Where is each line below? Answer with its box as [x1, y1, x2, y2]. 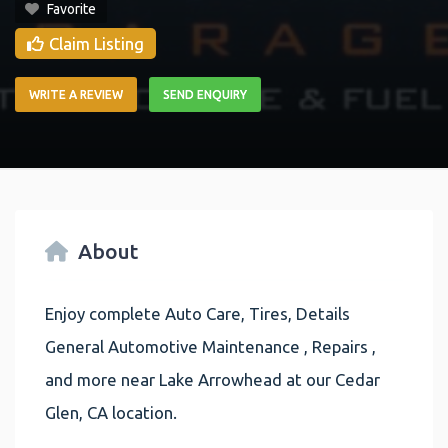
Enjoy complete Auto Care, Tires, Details [45, 303, 350, 323]
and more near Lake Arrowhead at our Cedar [45, 369, 380, 389]
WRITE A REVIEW [29, 88, 123, 102]
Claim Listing [49, 34, 144, 54]
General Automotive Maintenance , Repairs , [45, 336, 376, 356]
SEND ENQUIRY [163, 88, 247, 102]
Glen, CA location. [45, 402, 177, 422]
